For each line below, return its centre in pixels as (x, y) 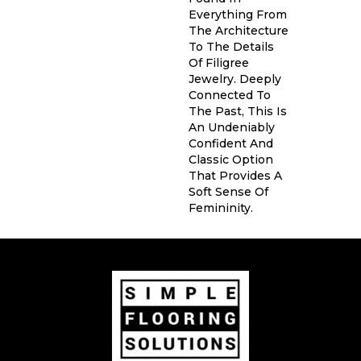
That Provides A (235, 175)
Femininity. (221, 207)
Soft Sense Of (228, 191)
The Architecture (239, 30)
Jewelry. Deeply (235, 79)
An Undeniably (232, 127)
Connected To (230, 95)
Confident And (231, 143)
